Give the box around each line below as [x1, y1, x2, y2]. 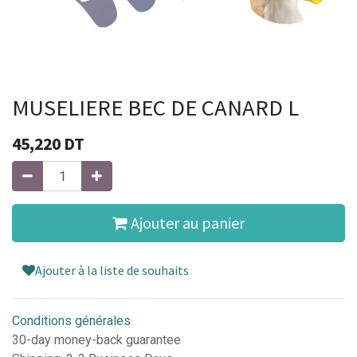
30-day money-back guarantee [12, 332, 181, 347]
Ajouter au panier [127, 213, 245, 233]
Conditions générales [12, 313, 131, 328]
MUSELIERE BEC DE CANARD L [12, 93, 299, 122]
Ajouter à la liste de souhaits [35, 262, 189, 278]
